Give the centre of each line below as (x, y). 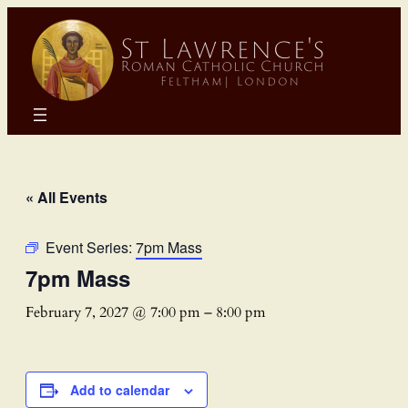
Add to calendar (120, 389)
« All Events (66, 197)
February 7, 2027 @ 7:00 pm (113, 312)
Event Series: (91, 247)
